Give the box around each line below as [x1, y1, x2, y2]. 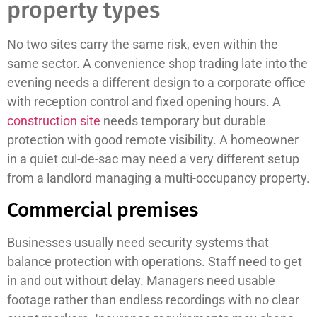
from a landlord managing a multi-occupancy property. [7, 171, 310, 186]
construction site [7, 113, 100, 129]
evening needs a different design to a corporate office [7, 75, 306, 91]
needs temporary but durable [100, 113, 266, 129]
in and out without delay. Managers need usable [7, 272, 275, 288]
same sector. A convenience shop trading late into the [7, 56, 308, 71]
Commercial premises [7, 197, 198, 221]
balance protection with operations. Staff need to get [7, 253, 302, 269]
